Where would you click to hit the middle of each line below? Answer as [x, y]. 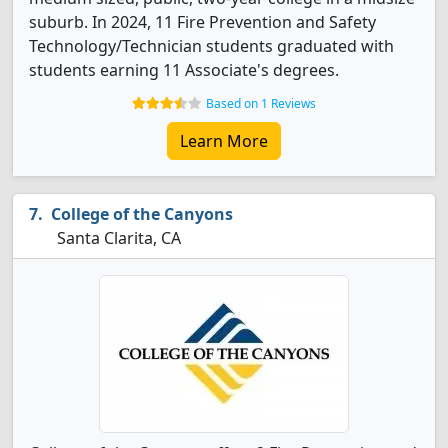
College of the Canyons [142, 214]
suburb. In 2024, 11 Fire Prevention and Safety [202, 22]
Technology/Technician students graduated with [211, 46]
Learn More [224, 141]
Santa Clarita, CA [117, 238]
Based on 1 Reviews [261, 103]
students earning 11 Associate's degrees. [184, 70]
